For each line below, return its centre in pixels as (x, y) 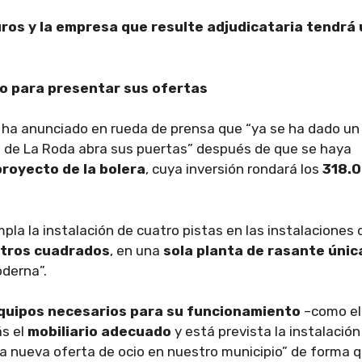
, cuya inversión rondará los (234, 169)
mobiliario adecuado (101, 331)
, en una (137, 250)
